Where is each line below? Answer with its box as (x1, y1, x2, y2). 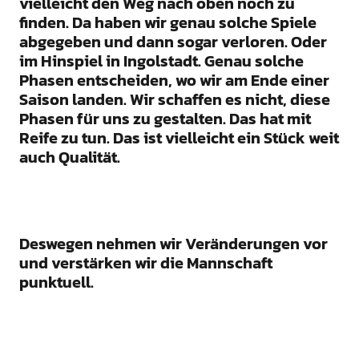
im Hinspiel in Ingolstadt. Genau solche (18, 49, 304, 74)
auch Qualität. (18, 145, 120, 170)
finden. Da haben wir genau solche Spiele (18, 10, 317, 35)
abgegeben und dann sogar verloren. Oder (18, 30, 327, 54)
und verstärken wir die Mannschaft (18, 251, 272, 276)
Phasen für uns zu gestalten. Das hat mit (18, 107, 311, 131)
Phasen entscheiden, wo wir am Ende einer (18, 68, 329, 93)
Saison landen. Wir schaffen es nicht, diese (18, 87, 330, 112)
